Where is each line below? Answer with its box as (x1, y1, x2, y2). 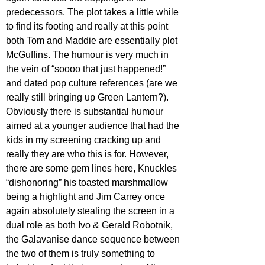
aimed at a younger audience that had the (6, 120, 182, 131)
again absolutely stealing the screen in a (6, 205, 177, 216)
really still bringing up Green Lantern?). (6, 92, 171, 102)
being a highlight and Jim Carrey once (6, 191, 167, 202)
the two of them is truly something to (6, 248, 157, 258)
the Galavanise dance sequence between (6, 234, 182, 244)
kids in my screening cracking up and (6, 134, 163, 145)
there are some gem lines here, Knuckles (6, 163, 179, 173)
